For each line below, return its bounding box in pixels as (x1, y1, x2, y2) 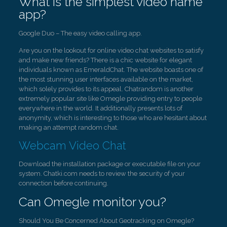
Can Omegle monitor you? (18, 194, 166, 209)
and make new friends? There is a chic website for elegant (18, 56, 192, 64)
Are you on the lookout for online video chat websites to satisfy (18, 47, 204, 54)
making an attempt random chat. (18, 124, 119, 131)
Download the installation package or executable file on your (18, 160, 201, 168)
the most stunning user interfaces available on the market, (18, 75, 193, 83)
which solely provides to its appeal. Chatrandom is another (18, 85, 194, 93)
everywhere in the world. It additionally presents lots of (18, 104, 182, 112)
